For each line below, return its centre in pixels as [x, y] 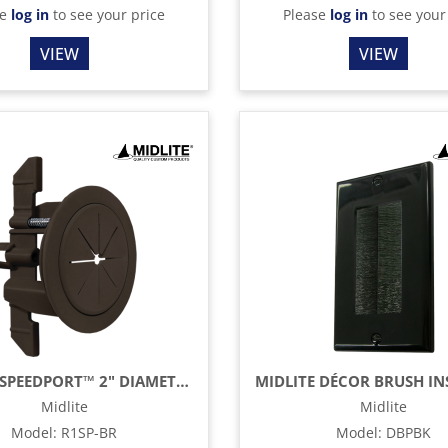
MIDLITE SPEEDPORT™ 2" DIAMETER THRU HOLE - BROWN [183, 381]
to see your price [106, 15]
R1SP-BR [89, 433]
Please [307, 15]
